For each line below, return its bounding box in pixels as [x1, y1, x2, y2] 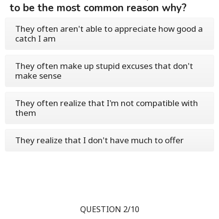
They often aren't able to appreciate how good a [15, 23, 203, 34]
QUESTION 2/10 [80, 204, 139, 215]
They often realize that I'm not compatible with [15, 97, 198, 109]
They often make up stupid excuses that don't [15, 60, 193, 71]
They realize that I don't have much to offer [15, 134, 184, 146]
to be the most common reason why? [10, 1, 187, 15]
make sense [15, 70, 62, 81]
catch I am [15, 33, 56, 44]
